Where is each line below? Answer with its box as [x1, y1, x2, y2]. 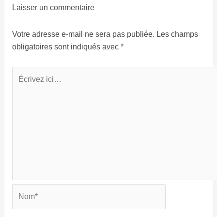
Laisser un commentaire [12, 3, 94, 12]
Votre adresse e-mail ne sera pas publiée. [12, 30, 155, 39]
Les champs [156, 30, 198, 39]
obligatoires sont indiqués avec [12, 43, 121, 51]
